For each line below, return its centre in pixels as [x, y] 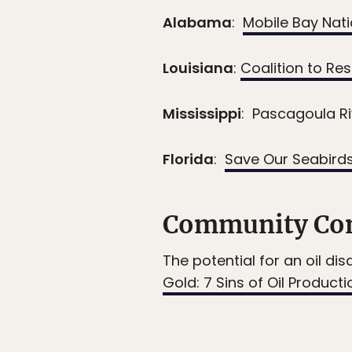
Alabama [197, 23]
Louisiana [198, 68]
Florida [188, 159]
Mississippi [202, 114]
